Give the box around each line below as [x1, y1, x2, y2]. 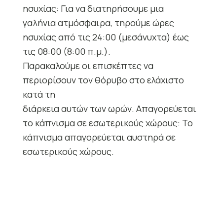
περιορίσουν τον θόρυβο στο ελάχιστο [22, 74, 184, 86]
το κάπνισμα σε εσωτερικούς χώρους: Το [22, 117, 193, 129]
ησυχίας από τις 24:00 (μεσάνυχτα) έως [22, 31, 189, 43]
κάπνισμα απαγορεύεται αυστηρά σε [22, 131, 176, 144]
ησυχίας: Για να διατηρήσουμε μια [22, 2, 164, 15]
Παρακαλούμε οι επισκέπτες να [22, 60, 153, 72]
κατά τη [22, 88, 55, 101]
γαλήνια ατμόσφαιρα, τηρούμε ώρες [22, 17, 174, 29]
